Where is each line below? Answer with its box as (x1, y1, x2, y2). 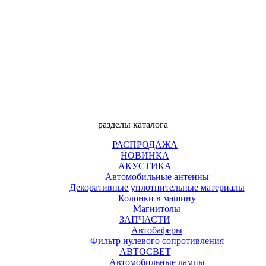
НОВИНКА (121, 150, 169, 160)
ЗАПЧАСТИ (119, 214, 170, 224)
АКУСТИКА (118, 161, 172, 171)
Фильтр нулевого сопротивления (90, 236, 224, 246)
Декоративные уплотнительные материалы (69, 182, 245, 192)
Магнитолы (133, 204, 180, 214)
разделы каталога (98, 119, 168, 129)
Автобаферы (131, 225, 182, 235)
